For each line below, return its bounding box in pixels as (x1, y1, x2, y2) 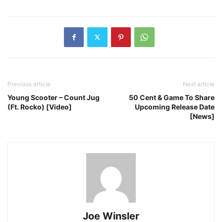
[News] (190, 111, 215, 120)
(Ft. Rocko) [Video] (7, 102, 72, 111)
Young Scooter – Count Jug (7, 93, 100, 102)
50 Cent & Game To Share (129, 93, 215, 102)
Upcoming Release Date (135, 102, 215, 111)
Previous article (7, 80, 51, 88)
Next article (183, 80, 215, 88)
